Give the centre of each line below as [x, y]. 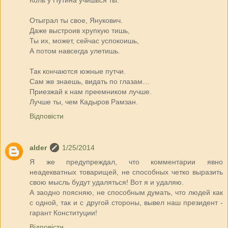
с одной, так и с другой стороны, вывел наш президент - [126, 203]
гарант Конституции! [63, 213]
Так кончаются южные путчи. [78, 72]
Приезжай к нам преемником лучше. [91, 92]
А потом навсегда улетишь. [75, 51]
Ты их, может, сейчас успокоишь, [84, 41]
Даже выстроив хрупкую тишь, [80, 31]
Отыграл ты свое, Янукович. [76, 21]
